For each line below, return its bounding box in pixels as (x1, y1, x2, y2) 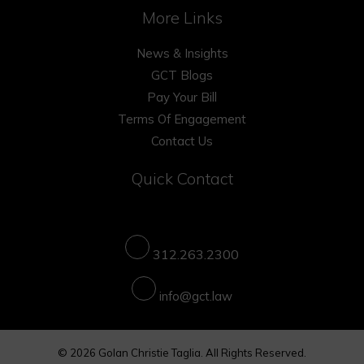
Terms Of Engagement (118, 111, 246, 127)
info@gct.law (159, 288, 232, 304)
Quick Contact (131, 168, 233, 188)
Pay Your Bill (147, 89, 217, 105)
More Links (141, 7, 223, 28)
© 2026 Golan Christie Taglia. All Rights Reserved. (58, 346, 306, 359)
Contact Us (151, 133, 213, 149)
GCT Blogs (151, 67, 213, 83)
